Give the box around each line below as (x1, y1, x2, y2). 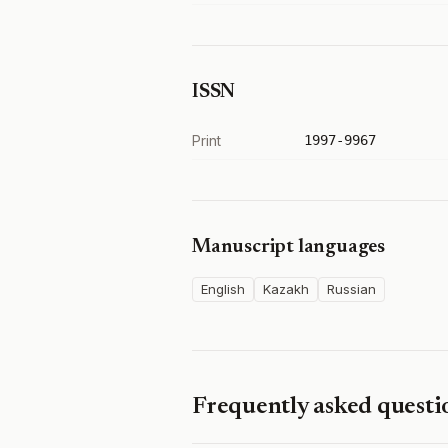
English (201, 281, 245, 297)
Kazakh (263, 281, 309, 297)
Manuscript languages (192, 237, 385, 257)
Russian (327, 281, 376, 297)
